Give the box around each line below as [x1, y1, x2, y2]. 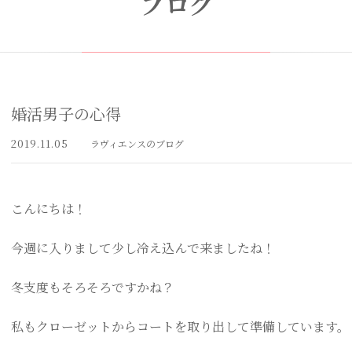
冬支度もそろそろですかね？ [11, 278, 174, 296]
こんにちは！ [11, 200, 86, 218]
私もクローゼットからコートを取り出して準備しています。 [11, 317, 350, 335]
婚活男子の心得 [11, 102, 121, 125]
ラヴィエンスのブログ [90, 137, 184, 150]
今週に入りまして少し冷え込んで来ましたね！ [11, 239, 275, 257]
